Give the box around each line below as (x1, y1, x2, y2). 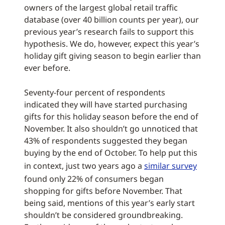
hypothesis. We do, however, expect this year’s (24, 38, 199, 50)
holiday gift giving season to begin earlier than (24, 50, 201, 62)
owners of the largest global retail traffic (24, 2, 178, 14)
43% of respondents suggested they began (24, 135, 187, 147)
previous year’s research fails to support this (24, 26, 194, 38)
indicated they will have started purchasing (24, 99, 187, 110)
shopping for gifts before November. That (24, 185, 182, 197)
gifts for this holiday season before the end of (24, 111, 198, 123)
